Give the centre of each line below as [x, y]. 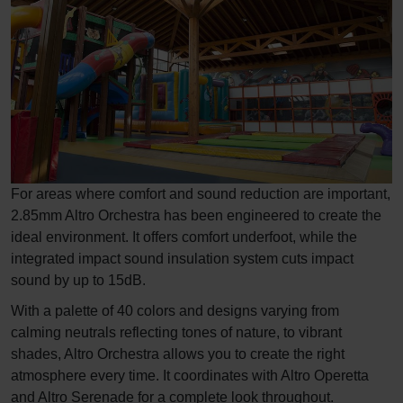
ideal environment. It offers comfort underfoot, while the [184, 237]
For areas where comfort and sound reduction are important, [201, 193]
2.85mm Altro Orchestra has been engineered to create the [196, 215]
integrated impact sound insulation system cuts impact [182, 258]
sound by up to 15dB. [78, 280]
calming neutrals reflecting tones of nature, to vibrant [176, 332]
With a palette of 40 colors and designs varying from [175, 310]
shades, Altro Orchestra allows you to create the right [178, 354]
